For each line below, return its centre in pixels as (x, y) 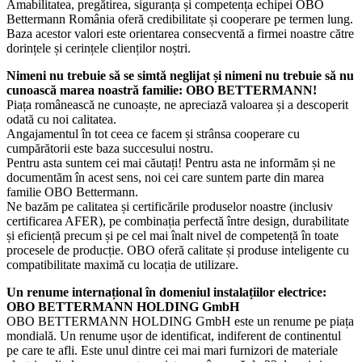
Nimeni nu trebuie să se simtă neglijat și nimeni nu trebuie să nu (180, 75)
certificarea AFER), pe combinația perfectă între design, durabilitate (178, 221)
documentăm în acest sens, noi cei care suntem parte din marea (165, 177)
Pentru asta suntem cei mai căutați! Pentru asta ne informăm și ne (171, 162)
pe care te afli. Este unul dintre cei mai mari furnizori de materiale (172, 350)
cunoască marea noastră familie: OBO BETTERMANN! (162, 90)
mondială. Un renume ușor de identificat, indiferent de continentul (174, 335)
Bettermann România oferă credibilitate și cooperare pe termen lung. (180, 19)
